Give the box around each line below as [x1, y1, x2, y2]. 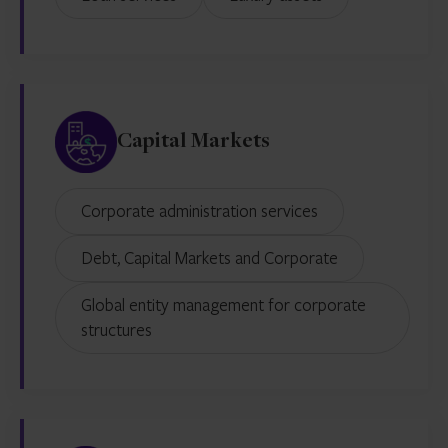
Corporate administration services [91, 199, 318, 222]
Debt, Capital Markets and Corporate [93, 246, 338, 269]
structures [81, 318, 152, 341]
